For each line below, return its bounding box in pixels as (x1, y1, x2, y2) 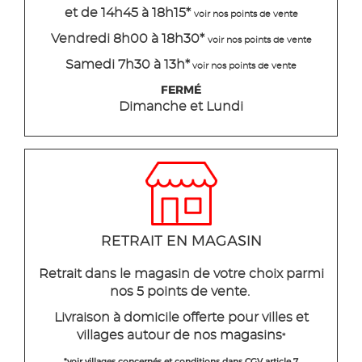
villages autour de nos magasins (77, 329, 282, 343)
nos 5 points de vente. (109, 285, 253, 299)
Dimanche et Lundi (119, 100, 243, 114)
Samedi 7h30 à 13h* (65, 58, 190, 72)
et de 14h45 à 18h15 (64, 6, 186, 20)
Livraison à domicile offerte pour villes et (53, 311, 309, 325)
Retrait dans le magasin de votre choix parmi (38, 267, 324, 281)
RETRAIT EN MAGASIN (100, 232, 262, 250)
